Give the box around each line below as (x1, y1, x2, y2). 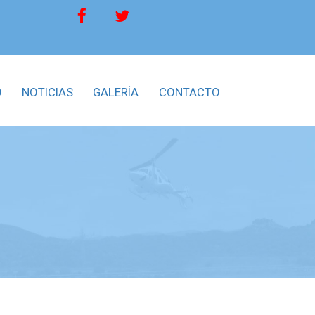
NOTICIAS (22, 85, 74, 99)
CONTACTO (158, 85, 220, 99)
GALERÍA (93, 85, 139, 99)
